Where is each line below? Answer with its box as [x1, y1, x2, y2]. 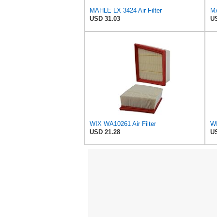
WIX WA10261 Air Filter [90, 120, 156, 128]
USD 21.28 [90, 128, 120, 136]
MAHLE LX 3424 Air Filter [90, 7, 162, 15]
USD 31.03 [90, 15, 120, 23]
